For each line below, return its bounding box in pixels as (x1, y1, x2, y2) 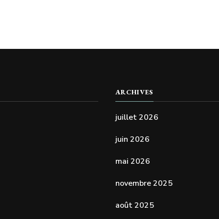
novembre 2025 (115, 177, 173, 189)
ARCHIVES (115, 87, 153, 96)
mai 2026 (115, 155, 150, 167)
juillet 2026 (115, 111, 158, 123)
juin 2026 (115, 133, 150, 145)
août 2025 (115, 199, 154, 211)
